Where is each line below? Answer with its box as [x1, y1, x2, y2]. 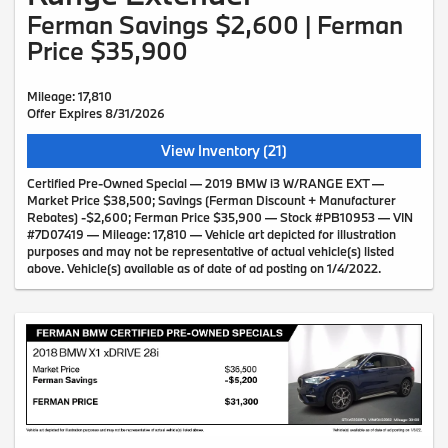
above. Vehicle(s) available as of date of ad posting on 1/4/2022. [27, 260, 381, 277]
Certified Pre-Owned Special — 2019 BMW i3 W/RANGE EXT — [27, 175, 384, 192]
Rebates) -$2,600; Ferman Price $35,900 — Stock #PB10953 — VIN [27, 209, 413, 226]
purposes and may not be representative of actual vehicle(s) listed [27, 243, 394, 260]
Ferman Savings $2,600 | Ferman [27, 8, 403, 42]
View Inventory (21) [161, 141, 287, 161]
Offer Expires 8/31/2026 [27, 105, 165, 122]
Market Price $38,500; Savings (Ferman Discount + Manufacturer [27, 192, 396, 209]
